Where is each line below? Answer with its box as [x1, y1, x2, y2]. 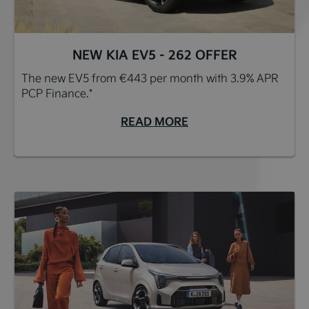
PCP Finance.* [21, 86, 95, 101]
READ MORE [121, 113, 188, 130]
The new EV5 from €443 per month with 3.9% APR [21, 70, 279, 86]
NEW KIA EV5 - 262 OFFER [72, 46, 237, 64]
